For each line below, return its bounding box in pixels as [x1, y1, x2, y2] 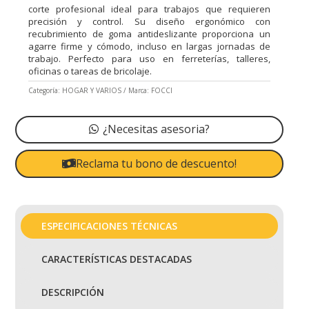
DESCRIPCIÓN [41, 286, 104, 299]
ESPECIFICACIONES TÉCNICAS [41, 219, 177, 233]
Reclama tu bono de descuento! [76, 156, 237, 172]
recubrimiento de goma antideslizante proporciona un [28, 28, 270, 41]
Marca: [128, 85, 152, 95]
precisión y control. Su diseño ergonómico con [28, 15, 270, 28]
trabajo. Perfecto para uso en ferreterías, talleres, [28, 52, 270, 66]
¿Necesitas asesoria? [103, 121, 210, 137]
